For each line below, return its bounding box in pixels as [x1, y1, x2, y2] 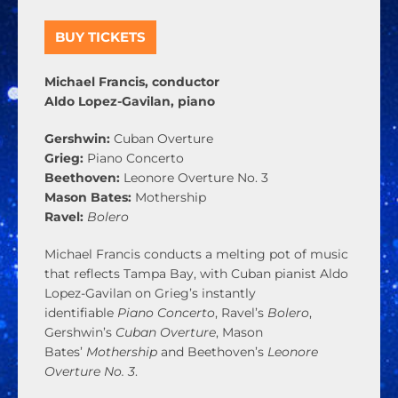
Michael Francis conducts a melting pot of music [44, 246, 348, 263]
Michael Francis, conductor [44, 74, 219, 91]
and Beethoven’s [157, 344, 267, 361]
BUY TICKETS [55, 28, 146, 46]
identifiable [44, 305, 117, 322]
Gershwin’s [44, 324, 115, 341]
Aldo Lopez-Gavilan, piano [44, 93, 215, 110]
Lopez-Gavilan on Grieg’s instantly [44, 285, 256, 302]
